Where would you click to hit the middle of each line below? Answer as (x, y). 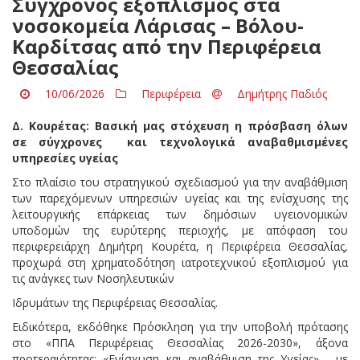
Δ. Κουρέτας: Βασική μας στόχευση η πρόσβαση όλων (180, 125)
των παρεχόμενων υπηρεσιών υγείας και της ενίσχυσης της (180, 198)
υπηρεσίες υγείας (65, 157)
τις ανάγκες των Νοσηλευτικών (93, 278)
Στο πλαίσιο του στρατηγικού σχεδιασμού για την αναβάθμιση (180, 182)
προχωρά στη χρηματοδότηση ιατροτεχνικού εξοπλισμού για (180, 262)
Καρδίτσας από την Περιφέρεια (167, 46)
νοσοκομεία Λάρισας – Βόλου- (158, 25)
